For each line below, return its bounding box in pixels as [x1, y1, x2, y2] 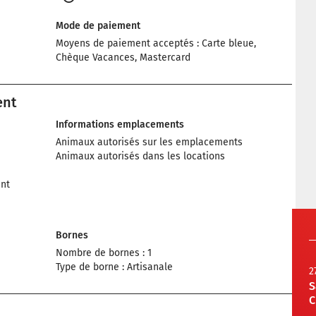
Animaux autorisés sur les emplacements [56, 136, 243, 148]
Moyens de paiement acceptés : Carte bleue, [56, 37, 256, 49]
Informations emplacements [56, 119, 184, 130]
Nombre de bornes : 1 [56, 247, 152, 259]
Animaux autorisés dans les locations [56, 150, 225, 162]
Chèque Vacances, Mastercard [56, 51, 190, 63]
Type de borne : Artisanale [56, 261, 173, 273]
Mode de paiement [56, 20, 140, 32]
